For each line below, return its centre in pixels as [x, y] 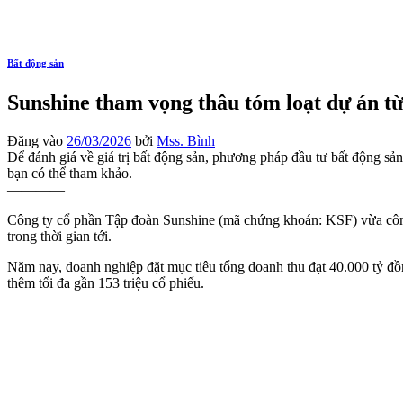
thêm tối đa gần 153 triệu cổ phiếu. [106, 282]
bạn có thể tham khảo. [70, 173]
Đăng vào [37, 140]
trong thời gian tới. [59, 236]
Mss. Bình [186, 140]
